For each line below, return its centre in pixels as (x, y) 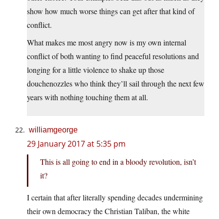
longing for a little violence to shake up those (96, 70)
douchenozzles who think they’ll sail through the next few (116, 84)
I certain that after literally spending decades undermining (115, 197)
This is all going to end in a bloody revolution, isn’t (118, 162)
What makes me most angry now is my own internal (107, 43)
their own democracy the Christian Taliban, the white (108, 211)
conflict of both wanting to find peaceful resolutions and (113, 56)
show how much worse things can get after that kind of (111, 11)
